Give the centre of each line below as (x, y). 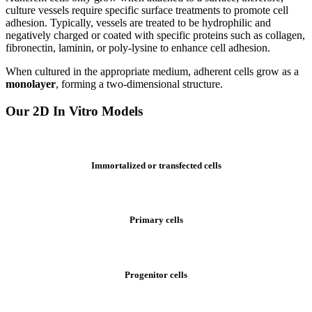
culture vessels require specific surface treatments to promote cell (147, 10)
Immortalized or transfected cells (156, 166)
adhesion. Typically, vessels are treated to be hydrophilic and (138, 23)
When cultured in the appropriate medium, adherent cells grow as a (152, 72)
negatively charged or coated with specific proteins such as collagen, (155, 36)
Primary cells (156, 220)
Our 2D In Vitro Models (74, 111)
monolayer (31, 84)
